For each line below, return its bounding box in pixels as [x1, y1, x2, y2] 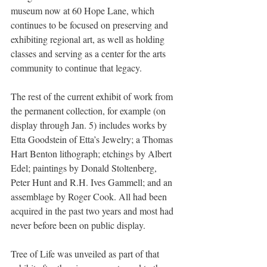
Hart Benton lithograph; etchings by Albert [11, 147, 174, 160]
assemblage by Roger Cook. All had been [11, 190, 169, 203]
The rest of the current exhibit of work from [11, 89, 175, 103]
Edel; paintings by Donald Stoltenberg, [11, 161, 159, 174]
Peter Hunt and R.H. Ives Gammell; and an [11, 175, 175, 188]
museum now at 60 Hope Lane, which [11, 4, 157, 17]
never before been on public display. [11, 218, 145, 231]
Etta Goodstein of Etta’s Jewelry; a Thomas [11, 132, 175, 145]
